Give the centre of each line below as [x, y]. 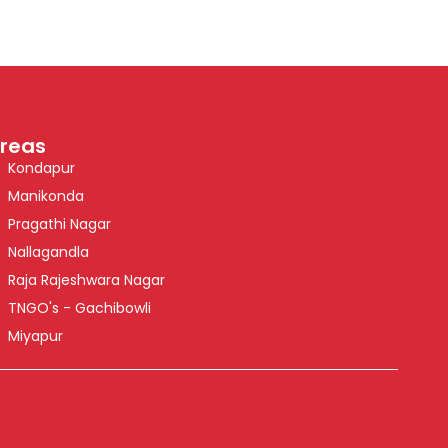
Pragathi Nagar [60, 223]
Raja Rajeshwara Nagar [87, 279]
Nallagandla [49, 251]
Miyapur [36, 335]
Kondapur [42, 167]
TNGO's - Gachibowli [80, 307]
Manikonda [46, 195]
